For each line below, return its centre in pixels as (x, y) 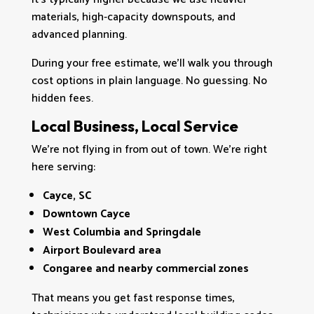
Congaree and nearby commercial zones (145, 268)
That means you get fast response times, (133, 298)
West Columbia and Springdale (122, 232)
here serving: (63, 167)
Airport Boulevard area (102, 250)
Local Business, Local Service (135, 126)
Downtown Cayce (86, 214)
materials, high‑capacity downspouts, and (133, 17)
